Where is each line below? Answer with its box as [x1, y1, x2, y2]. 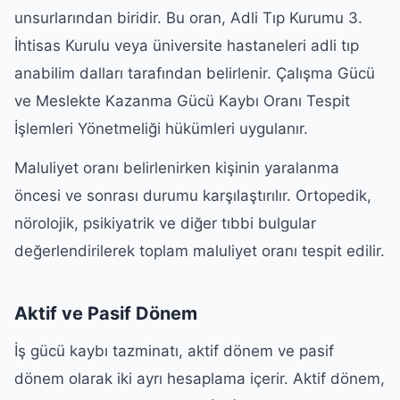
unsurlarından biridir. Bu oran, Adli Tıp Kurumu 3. [14, 9, 362, 28]
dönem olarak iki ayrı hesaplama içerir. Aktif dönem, [14, 369, 385, 387]
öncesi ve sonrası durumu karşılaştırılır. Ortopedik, [14, 187, 371, 204]
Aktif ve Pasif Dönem [14, 303, 197, 324]
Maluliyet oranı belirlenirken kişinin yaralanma [14, 159, 339, 177]
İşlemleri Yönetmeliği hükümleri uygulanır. [14, 120, 308, 138]
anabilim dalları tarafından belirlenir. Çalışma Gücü [14, 64, 375, 83]
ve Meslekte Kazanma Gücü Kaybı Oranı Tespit [14, 92, 350, 111]
